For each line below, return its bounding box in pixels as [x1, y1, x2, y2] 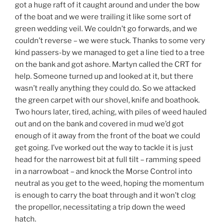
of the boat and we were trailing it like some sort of [15, 12, 191, 21]
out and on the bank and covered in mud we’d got [15, 119, 184, 128]
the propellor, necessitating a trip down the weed [15, 202, 185, 212]
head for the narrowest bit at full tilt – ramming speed [15, 155, 201, 164]
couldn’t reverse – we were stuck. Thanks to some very [15, 36, 205, 45]
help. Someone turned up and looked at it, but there [15, 71, 193, 81]
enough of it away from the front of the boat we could [15, 131, 200, 140]
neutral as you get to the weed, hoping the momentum [15, 178, 204, 188]
